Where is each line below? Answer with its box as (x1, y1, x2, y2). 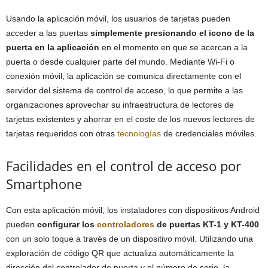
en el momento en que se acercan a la (102, 42, 248, 52)
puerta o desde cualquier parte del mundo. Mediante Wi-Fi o (6, 57, 234, 66)
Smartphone (6, 175, 82, 193)
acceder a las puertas (6, 28, 90, 38)
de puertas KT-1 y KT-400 (154, 220, 259, 229)
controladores (97, 220, 154, 229)
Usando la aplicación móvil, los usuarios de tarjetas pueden (6, 14, 230, 23)
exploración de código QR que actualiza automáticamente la (6, 248, 234, 258)
